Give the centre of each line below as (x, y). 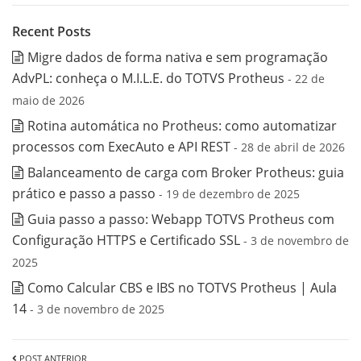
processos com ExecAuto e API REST (121, 147)
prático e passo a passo (84, 193)
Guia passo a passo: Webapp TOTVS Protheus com (181, 219)
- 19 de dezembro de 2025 (229, 194)
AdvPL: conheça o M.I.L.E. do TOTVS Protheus (148, 78)
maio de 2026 (48, 100)
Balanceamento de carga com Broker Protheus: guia (186, 172)
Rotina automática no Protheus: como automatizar (182, 126)
